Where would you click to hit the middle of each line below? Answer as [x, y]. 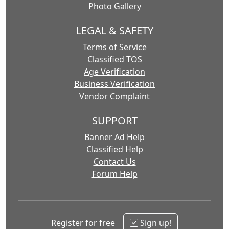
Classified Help [114, 149]
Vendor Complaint [114, 96]
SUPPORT [114, 120]
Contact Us [114, 162]
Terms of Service [114, 47]
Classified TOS [114, 59]
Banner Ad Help [114, 137]
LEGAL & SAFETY [114, 30]
